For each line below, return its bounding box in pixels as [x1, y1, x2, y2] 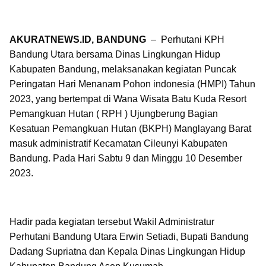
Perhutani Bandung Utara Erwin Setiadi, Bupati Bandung [9, 232, 249, 242]
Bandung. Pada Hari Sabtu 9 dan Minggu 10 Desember [9, 153, 242, 163]
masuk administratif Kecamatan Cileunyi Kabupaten [9, 138, 227, 148]
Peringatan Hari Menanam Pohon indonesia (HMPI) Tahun [9, 79, 255, 89]
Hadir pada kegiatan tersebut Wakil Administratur [9, 217, 214, 227]
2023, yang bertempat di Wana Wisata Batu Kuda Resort [9, 94, 246, 104]
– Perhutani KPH [151, 34, 224, 45]
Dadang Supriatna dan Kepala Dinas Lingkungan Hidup [9, 246, 245, 256]
